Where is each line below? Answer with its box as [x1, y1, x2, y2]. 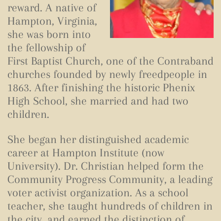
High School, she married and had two [7, 94, 188, 107]
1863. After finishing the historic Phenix [7, 81, 195, 94]
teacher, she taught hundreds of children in [7, 199, 213, 212]
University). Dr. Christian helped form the [7, 159, 204, 172]
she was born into [7, 28, 91, 40]
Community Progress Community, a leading [7, 173, 213, 185]
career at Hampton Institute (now [7, 146, 164, 159]
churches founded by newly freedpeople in [7, 68, 207, 80]
